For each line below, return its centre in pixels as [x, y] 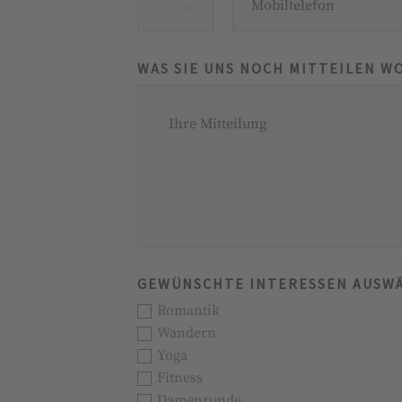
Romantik [189, 311]
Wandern [187, 334]
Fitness [180, 379]
